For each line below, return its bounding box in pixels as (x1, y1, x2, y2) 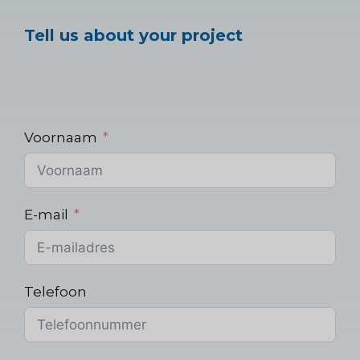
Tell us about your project (24, 25, 243, 45)
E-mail (24, 206, 68, 223)
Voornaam (24, 129, 97, 145)
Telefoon (24, 283, 87, 300)
